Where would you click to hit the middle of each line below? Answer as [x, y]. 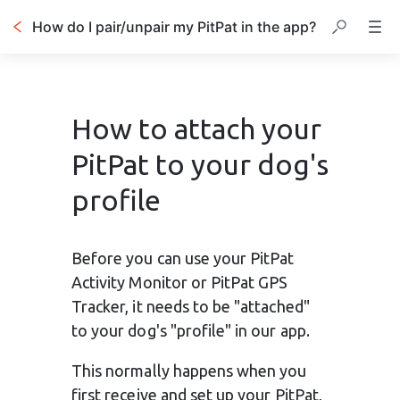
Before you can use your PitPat [185, 258]
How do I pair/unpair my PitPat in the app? [174, 27]
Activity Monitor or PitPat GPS [182, 282]
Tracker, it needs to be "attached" [192, 306]
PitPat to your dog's [200, 164]
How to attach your [196, 129]
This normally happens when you [191, 371]
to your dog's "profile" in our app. [191, 330]
